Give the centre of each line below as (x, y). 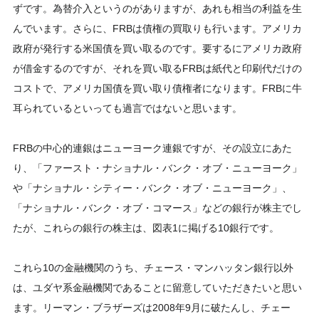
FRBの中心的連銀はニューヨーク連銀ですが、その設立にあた (152, 148)
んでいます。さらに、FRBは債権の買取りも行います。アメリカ (157, 28)
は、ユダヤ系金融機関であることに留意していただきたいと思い (157, 288)
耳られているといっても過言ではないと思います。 (127, 108)
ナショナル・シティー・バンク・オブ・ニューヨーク (152, 188)
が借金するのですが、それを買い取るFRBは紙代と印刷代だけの (157, 68)
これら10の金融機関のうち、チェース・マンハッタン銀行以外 (153, 268)
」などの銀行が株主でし (247, 208)
